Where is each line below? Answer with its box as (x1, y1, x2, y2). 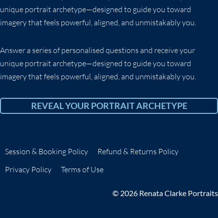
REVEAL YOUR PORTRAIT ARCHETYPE (31, 100, 187, 111)
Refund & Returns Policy (97, 146, 179, 157)
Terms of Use (60, 164, 104, 175)
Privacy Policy (4, 164, 52, 175)
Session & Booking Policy (4, 146, 88, 157)
